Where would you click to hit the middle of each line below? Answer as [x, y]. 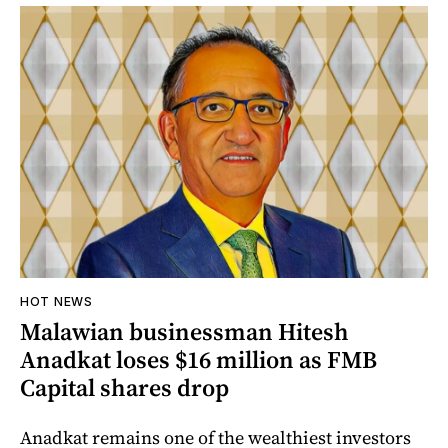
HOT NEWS [56, 301]
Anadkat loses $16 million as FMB [198, 359]
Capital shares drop [124, 387]
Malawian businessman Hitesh [184, 331]
